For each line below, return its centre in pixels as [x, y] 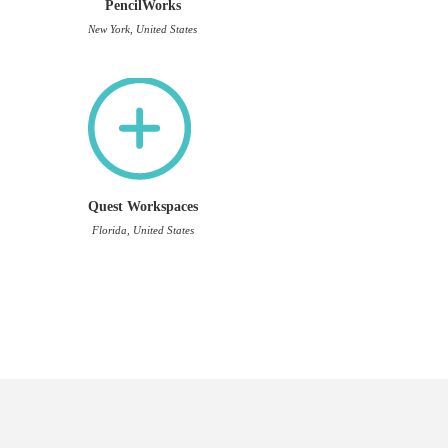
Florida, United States [142, 230]
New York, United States [143, 29]
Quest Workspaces [142, 206]
